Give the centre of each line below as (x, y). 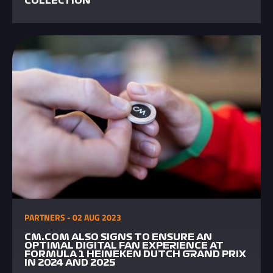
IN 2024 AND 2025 (70, 263)
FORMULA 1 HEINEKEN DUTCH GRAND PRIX (135, 254)
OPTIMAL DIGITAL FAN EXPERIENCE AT (124, 246)
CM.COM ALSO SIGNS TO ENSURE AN (118, 237)
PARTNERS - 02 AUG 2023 (73, 217)
